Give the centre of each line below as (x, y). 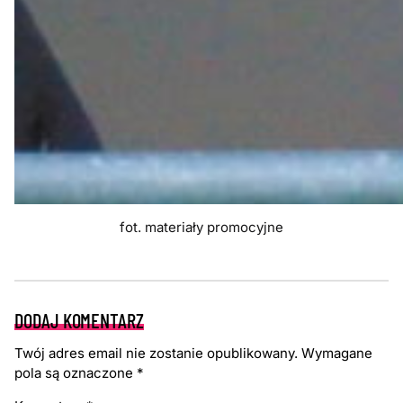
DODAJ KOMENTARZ (79, 320)
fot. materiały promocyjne (201, 228)
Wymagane (337, 354)
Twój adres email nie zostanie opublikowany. (157, 354)
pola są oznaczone (76, 373)
